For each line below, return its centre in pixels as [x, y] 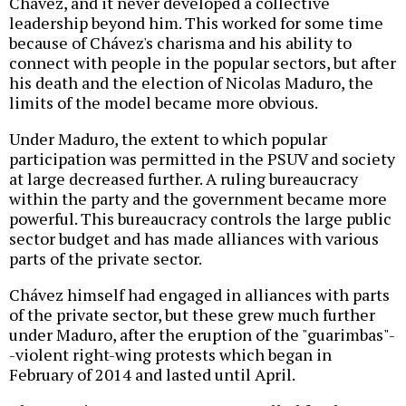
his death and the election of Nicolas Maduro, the [191, 83]
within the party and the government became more [198, 199]
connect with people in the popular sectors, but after [203, 63]
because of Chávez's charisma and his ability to [180, 43]
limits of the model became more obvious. [164, 103]
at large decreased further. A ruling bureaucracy [184, 179]
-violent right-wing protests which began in [170, 355]
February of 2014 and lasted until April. [152, 375]
